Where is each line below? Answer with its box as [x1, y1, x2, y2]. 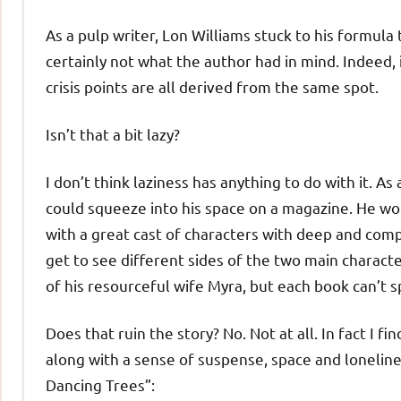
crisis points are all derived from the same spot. [46, 77, 379, 97]
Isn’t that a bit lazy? [46, 124, 180, 144]
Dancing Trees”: [46, 375, 155, 395]
